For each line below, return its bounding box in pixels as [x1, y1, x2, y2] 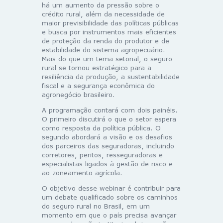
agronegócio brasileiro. [42, 90, 115, 99]
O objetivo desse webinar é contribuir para [42, 184, 181, 192]
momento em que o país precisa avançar [42, 211, 176, 219]
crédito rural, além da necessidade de [42, 9, 165, 18]
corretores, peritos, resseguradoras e [42, 150, 163, 159]
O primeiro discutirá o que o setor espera [42, 114, 176, 123]
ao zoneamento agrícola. [42, 168, 122, 177]
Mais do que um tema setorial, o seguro [42, 54, 172, 63]
